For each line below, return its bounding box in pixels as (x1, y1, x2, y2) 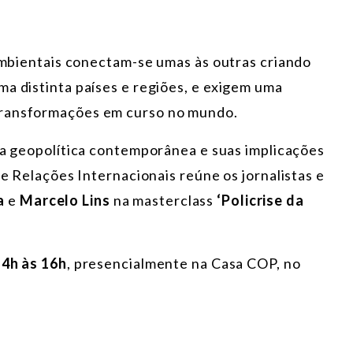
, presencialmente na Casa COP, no (66, 255, 301, 273)
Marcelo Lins (19, 191, 110, 210)
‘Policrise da (217, 191, 304, 210)
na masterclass (110, 191, 217, 210)
